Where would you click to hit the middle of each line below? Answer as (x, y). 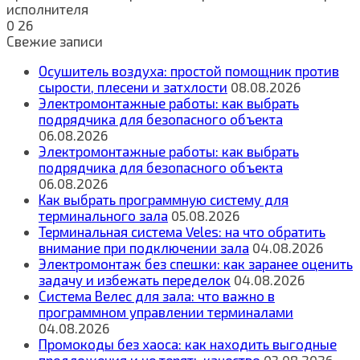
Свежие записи (55, 41)
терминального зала (103, 215)
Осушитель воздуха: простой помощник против (189, 70)
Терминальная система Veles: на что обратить (182, 231)
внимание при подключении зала (144, 247)
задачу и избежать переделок (135, 279)
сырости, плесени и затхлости (133, 86)
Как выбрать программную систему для (164, 199)
